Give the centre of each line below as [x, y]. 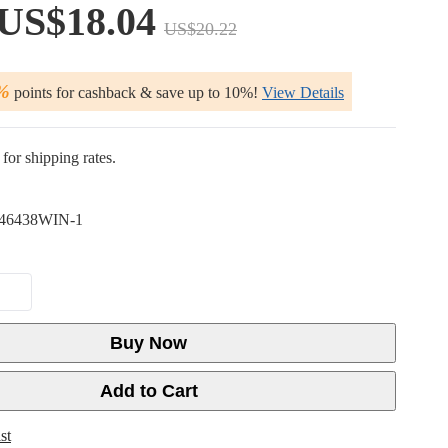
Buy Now [148, 343]
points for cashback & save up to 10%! [134, 92]
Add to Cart [148, 391]
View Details [303, 92]
